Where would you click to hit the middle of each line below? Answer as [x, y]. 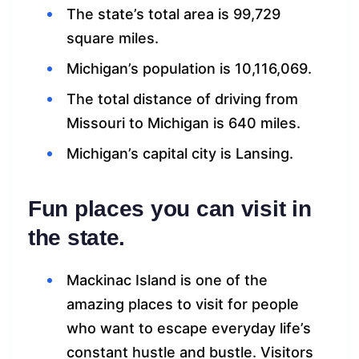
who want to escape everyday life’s [189, 329]
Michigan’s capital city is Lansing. [182, 154]
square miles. [115, 38]
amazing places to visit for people [183, 305]
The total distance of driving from [182, 99]
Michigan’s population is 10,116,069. [191, 69]
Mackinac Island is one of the [167, 280]
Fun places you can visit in [170, 209]
